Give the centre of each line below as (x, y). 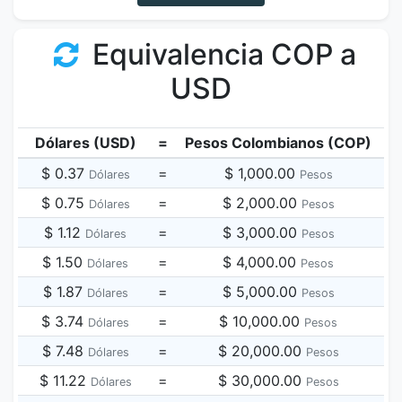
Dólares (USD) (85, 143)
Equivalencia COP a (221, 54)
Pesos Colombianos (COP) (278, 143)
